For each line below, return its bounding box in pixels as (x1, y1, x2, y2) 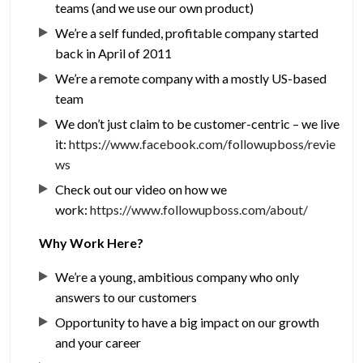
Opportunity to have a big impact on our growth (55, 314, 320, 331)
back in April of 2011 (55, 45, 173, 62)
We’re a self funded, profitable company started (55, 25, 319, 41)
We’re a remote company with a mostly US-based (55, 70, 327, 87)
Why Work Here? (39, 235, 144, 251)
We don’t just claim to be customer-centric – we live (55, 116, 340, 132)
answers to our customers (55, 289, 198, 305)
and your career (55, 335, 142, 351)
